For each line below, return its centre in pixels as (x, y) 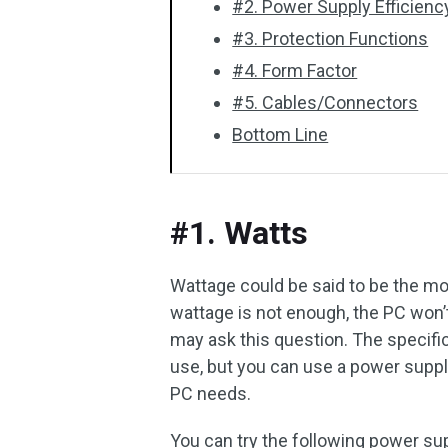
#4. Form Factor (295, 70)
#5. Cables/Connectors (325, 102)
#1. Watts (239, 233)
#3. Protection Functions (330, 38)
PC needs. (211, 393)
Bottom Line (280, 134)
